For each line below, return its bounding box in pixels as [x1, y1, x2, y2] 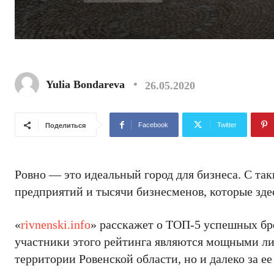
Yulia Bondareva [46, 78, 125, 91]
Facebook [138, 121, 168, 128]
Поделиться [45, 122, 86, 129]
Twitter [217, 121, 237, 128]
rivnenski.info [21, 218, 91, 231]
